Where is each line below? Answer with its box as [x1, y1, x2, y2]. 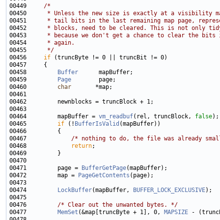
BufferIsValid [75, 120, 119, 128]
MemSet [57, 209, 78, 216]
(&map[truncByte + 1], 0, [78, 209, 164, 216]
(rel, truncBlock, [133, 113, 195, 120]
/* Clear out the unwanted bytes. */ [57, 201, 178, 209]
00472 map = [9, 172, 78, 179]
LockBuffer [57, 187, 92, 194]
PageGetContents [78, 172, 130, 179]
